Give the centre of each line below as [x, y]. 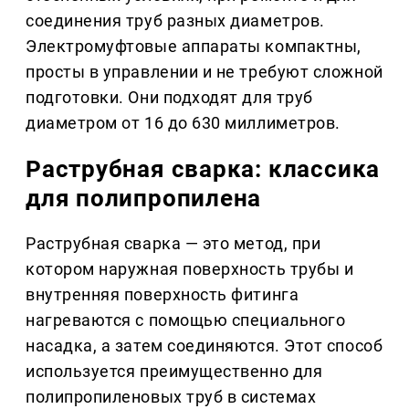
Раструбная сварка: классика [203, 169]
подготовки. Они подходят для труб [169, 98]
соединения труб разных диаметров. [175, 21]
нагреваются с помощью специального [186, 320]
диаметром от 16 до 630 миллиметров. [183, 123]
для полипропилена [144, 199]
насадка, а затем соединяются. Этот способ [204, 346]
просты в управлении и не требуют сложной [204, 72]
